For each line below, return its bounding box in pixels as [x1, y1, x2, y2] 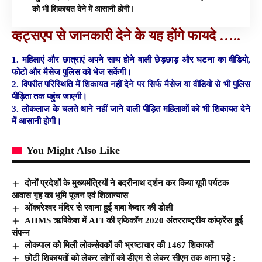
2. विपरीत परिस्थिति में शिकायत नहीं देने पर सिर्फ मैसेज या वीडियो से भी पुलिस [12, 79, 250, 89]
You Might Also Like [26, 144, 120, 156]
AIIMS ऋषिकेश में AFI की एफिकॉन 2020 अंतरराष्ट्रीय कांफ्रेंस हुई [25, 215, 243, 225]
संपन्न [12, 228, 30, 238]
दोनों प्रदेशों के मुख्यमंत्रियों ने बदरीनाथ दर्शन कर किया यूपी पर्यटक [25, 178, 229, 188]
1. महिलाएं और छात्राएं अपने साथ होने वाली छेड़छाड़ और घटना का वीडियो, [12, 54, 250, 64]
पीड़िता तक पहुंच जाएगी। [12, 91, 87, 101]
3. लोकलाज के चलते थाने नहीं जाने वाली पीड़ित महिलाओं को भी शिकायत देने [12, 104, 250, 113]
